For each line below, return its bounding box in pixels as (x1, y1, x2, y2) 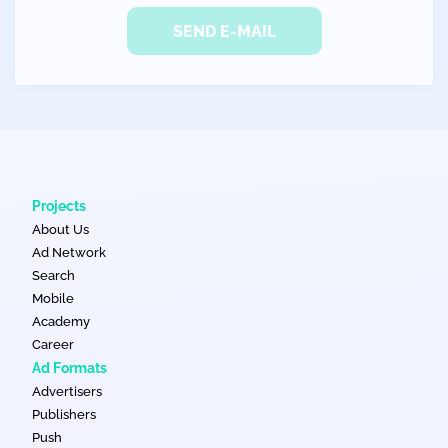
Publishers (32, 407, 96, 422)
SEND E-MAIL (172, 21, 276, 41)
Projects (32, 198, 86, 214)
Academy (32, 314, 90, 329)
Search (32, 268, 75, 283)
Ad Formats (32, 360, 107, 376)
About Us (32, 222, 89, 237)
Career (32, 337, 74, 352)
